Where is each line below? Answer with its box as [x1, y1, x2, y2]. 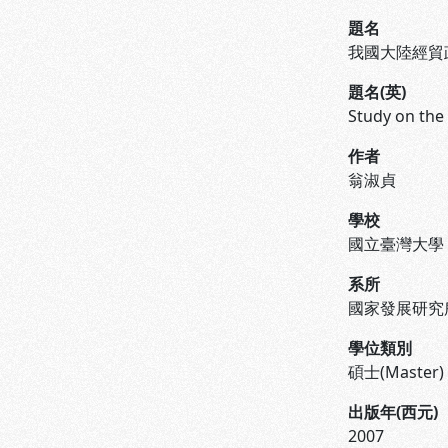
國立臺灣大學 [348, 233, 444, 255]
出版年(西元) [348, 401, 438, 423]
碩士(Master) [348, 361, 444, 383]
